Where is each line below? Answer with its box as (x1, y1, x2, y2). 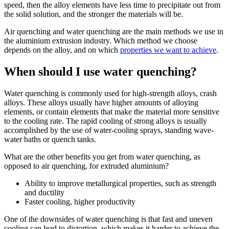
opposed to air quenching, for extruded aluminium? (4, 161, 169, 170)
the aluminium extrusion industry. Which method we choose (4, 36, 197, 45)
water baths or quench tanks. (4, 134, 96, 144)
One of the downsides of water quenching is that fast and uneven (4, 214, 213, 223)
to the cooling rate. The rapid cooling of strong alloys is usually (4, 116, 207, 125)
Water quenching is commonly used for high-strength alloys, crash (4, 88, 217, 98)
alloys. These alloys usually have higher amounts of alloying (4, 98, 198, 107)
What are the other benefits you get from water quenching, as (4, 152, 200, 161)
